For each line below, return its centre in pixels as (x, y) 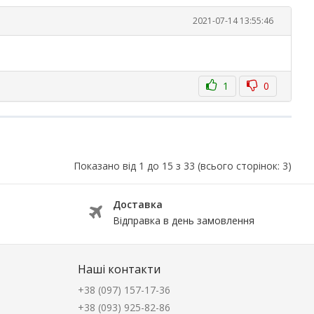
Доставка (138, 204)
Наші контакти (119, 269)
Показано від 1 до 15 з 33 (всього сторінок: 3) (183, 166)
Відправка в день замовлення (184, 220)
